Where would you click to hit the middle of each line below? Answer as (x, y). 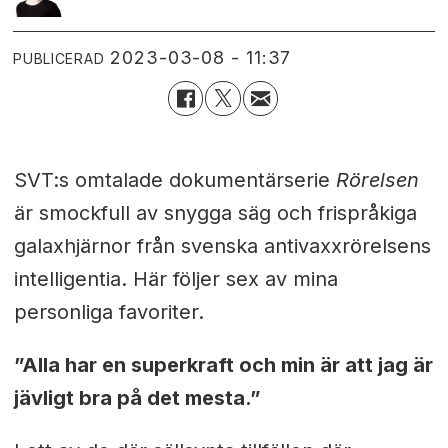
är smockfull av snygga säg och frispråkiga (215, 213)
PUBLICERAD (59, 58)
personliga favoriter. (108, 312)
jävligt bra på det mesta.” (137, 397)
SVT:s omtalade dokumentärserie (174, 180)
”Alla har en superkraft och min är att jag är (223, 364)
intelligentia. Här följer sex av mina (175, 279)
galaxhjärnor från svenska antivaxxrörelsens (222, 246)
